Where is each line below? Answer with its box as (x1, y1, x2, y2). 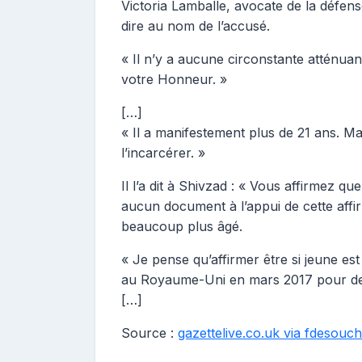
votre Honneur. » (121, 71, 227, 87)
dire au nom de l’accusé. (121, 18, 270, 34)
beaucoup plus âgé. (121, 218, 242, 234)
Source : (121, 325, 178, 341)
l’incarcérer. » (121, 145, 205, 161)
